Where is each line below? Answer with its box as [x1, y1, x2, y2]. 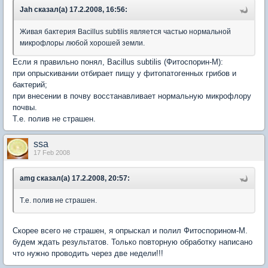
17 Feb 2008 [33, 149, 70, 156]
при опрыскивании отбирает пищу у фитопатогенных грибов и [13, 69, 236, 78]
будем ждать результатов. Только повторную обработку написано [13, 237, 252, 246]
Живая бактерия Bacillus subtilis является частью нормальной [20, 28, 231, 36]
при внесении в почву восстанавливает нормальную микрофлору [13, 92, 251, 100]
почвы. [13, 103, 37, 112]
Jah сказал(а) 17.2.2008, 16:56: [20, 5, 127, 14]
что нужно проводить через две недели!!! [13, 249, 163, 258]
